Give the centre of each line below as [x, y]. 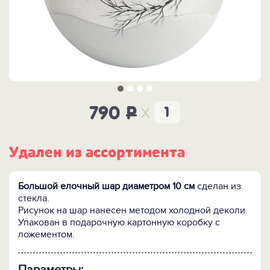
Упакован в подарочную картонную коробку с [119, 223]
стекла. [34, 199]
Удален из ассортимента [97, 153]
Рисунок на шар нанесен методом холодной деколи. [133, 211]
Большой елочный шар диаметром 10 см [106, 187]
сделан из [218, 187]
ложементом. [46, 235]
